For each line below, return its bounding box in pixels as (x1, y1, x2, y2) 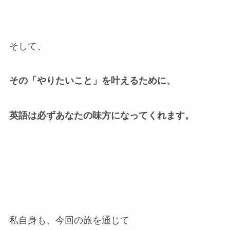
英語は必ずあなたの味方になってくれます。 (9, 110, 194, 121)
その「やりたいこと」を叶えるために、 (9, 75, 176, 86)
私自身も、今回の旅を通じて (9, 215, 129, 225)
